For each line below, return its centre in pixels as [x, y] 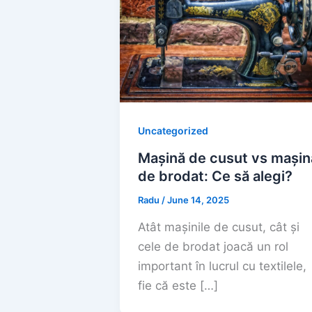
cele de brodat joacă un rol [213, 246]
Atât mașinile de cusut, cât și [218, 227]
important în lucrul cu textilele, [222, 266]
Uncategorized [173, 130]
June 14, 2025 [198, 200]
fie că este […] [178, 285]
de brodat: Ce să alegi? [215, 177]
